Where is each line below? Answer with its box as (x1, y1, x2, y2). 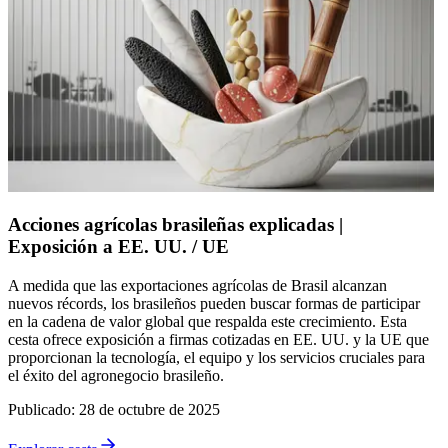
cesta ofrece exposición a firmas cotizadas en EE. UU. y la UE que (8, 331, 429, 349)
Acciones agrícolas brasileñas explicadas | (8, 214, 343, 236)
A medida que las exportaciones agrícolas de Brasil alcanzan (8, 277, 387, 295)
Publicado (8, 401, 71, 419)
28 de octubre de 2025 (79, 401, 220, 419)
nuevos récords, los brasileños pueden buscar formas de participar (8, 295, 420, 313)
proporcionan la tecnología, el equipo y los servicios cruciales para (8, 349, 425, 367)
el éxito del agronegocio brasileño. (8, 367, 224, 385)
